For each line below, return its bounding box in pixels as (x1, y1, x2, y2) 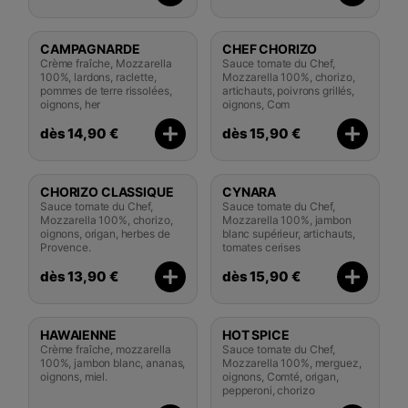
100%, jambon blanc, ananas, (40, 355, 186, 370)
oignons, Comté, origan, (222, 369, 339, 383)
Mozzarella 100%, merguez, (222, 355, 362, 370)
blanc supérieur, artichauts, (222, 226, 356, 240)
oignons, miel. (40, 369, 108, 383)
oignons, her (40, 97, 101, 111)
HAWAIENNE (40, 326, 117, 342)
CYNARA (222, 183, 277, 199)
